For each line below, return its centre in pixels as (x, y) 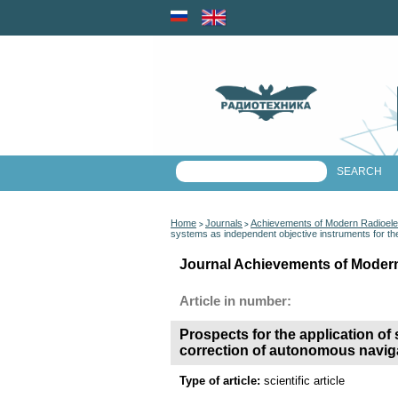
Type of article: (222, 381)
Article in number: (235, 301)
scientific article (304, 381)
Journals (224, 223)
